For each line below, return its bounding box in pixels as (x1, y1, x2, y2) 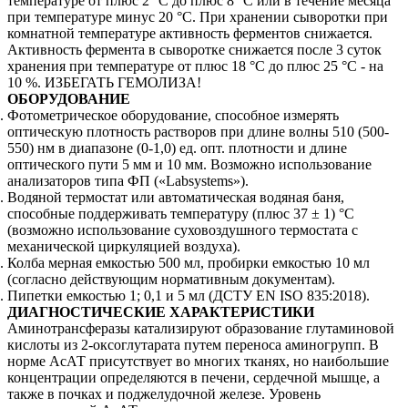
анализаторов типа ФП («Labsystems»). (7, 172, 249, 189)
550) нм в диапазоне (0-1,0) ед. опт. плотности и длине (7, 139, 347, 156)
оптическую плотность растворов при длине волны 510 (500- (7, 123, 389, 139)
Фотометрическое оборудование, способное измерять (7, 107, 339, 123)
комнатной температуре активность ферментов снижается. (7, 25, 372, 41)
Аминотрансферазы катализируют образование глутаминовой (7, 320, 394, 336)
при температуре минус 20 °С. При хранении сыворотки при (7, 8, 388, 25)
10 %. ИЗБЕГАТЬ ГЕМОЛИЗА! (7, 74, 201, 90)
